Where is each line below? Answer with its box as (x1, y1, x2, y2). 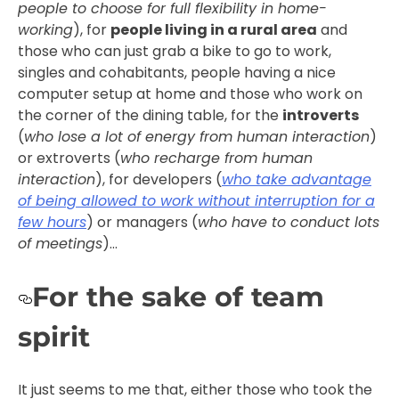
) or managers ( (86, 211, 198, 232)
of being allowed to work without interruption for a (18, 190, 375, 211)
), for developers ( (95, 168, 222, 190)
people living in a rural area (110, 19, 317, 40)
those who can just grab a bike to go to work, (18, 40, 331, 61)
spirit (18, 320, 90, 354)
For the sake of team (32, 280, 324, 313)
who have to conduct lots (198, 211, 379, 232)
